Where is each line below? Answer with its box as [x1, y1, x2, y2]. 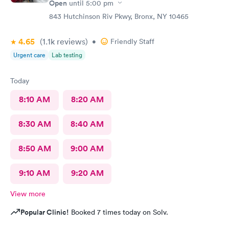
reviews [55, 36, 85, 47]
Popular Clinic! [20, 207, 69, 217]
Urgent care [13, 50, 45, 59]
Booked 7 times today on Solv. [69, 207, 168, 217]
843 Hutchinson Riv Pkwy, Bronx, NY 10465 [49, 11, 189, 21]
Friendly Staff [110, 36, 154, 46]
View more [10, 189, 45, 198]
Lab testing [52, 50, 82, 59]
